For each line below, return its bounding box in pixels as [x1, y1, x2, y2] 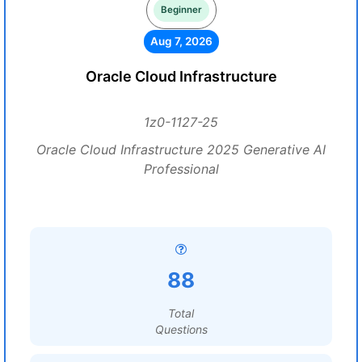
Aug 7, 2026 [149, 35, 213, 48]
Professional [143, 161, 219, 177]
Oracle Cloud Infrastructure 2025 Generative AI [36, 141, 326, 158]
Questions [154, 322, 208, 336]
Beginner [160, 4, 202, 15]
